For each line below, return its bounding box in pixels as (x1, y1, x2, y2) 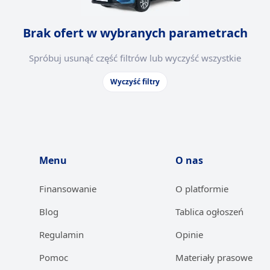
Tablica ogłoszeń (175, 206, 244, 218)
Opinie (175, 228, 204, 240)
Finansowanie (39, 183, 96, 195)
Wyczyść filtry (110, 76, 160, 87)
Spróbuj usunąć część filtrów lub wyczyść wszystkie (29, 51, 241, 64)
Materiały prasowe (175, 251, 253, 263)
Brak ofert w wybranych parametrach (22, 24, 248, 41)
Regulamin (39, 228, 84, 240)
